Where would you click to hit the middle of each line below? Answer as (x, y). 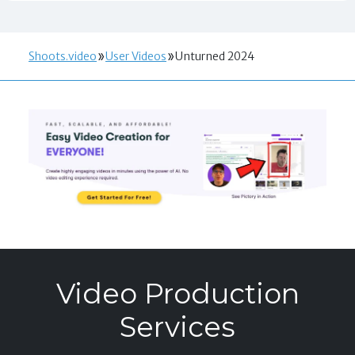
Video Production (177, 294)
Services (177, 327)
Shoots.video (63, 56)
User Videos (136, 56)
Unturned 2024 (215, 56)
